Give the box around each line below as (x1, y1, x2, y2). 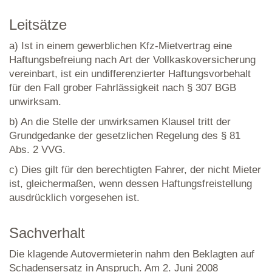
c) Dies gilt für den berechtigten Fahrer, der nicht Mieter (9, 164, 261, 175)
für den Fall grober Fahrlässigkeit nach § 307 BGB (9, 82, 236, 93)
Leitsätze (9, 17, 67, 33)
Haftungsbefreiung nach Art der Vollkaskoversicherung (9, 54, 256, 66)
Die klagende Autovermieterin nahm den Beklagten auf (9, 248, 254, 260)
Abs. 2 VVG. (9, 144, 66, 155)
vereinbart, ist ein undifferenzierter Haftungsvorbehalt (9, 68, 251, 80)
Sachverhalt (9, 225, 85, 241)
